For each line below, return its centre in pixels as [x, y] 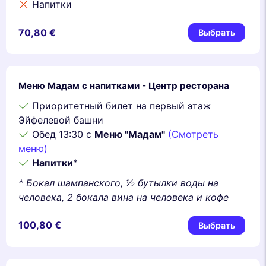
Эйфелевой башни [61, 120]
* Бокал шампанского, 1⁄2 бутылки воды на [118, 183]
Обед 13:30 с [62, 134]
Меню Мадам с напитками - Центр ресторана [124, 86]
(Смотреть [193, 134]
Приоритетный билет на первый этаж [120, 106]
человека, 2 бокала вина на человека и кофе [123, 197]
